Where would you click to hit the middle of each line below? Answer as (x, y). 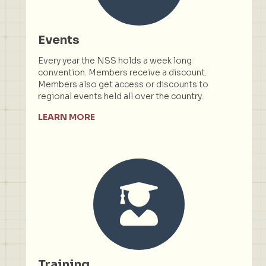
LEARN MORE (66, 117)
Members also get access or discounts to (123, 84)
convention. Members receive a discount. (122, 72)
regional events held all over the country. (121, 96)
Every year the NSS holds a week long (115, 60)
